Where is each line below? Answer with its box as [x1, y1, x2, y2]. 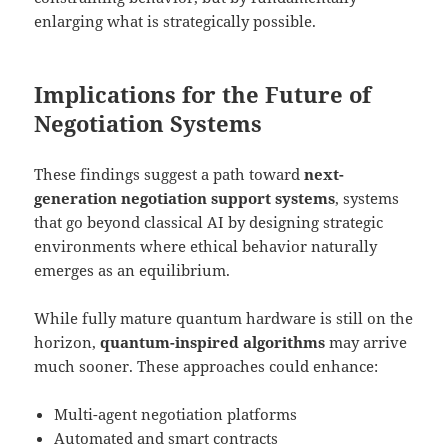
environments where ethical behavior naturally [34, 236, 378, 257]
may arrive [325, 332, 408, 353]
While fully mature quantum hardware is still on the [34, 308, 414, 329]
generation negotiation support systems [34, 188, 336, 209]
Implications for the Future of [34, 79, 372, 110]
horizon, [34, 332, 101, 353]
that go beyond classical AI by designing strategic [34, 212, 384, 233]
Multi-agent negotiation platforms [54, 404, 298, 425]
